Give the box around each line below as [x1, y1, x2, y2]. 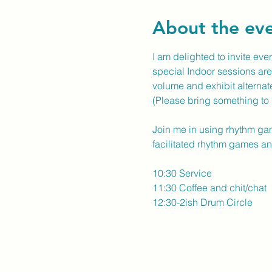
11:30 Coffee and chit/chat [152, 182, 267, 194]
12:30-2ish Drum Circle [152, 196, 253, 208]
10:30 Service [152, 167, 212, 179]
